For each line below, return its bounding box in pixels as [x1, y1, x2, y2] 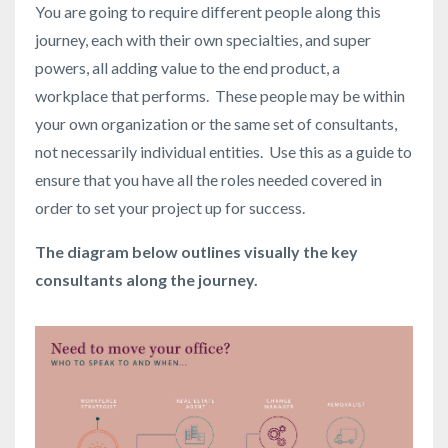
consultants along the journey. [35, 269, 258, 289]
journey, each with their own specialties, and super [35, 29, 371, 49]
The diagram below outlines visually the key [35, 241, 358, 261]
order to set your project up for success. [35, 197, 308, 217]
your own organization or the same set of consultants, [35, 113, 397, 133]
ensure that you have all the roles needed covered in [35, 169, 382, 189]
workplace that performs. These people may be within [35, 85, 405, 105]
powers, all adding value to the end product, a [35, 57, 340, 77]
